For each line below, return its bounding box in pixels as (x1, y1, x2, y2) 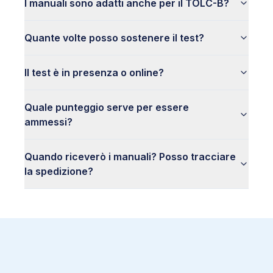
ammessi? (24, 116, 73, 128)
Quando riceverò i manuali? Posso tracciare (24, 151, 236, 163)
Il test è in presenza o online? (24, 66, 164, 79)
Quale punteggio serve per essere (24, 101, 189, 113)
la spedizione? (24, 165, 93, 177)
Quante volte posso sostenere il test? (24, 32, 204, 44)
